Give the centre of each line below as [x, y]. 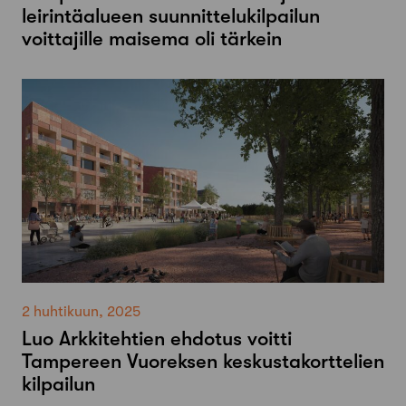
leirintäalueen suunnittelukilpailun [171, 16]
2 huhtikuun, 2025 [81, 312]
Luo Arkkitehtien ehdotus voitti [157, 339]
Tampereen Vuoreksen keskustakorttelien [203, 362]
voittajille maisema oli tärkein [152, 39]
